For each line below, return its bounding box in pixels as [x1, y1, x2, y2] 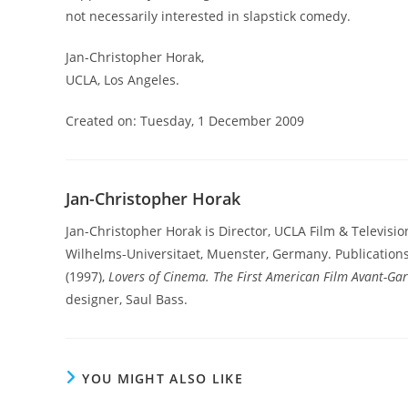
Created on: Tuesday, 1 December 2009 [66, 112, 304, 129]
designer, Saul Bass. [66, 291, 188, 308]
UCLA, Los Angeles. [66, 71, 179, 88]
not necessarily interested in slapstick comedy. [66, 7, 351, 25]
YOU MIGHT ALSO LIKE [82, 370, 244, 387]
